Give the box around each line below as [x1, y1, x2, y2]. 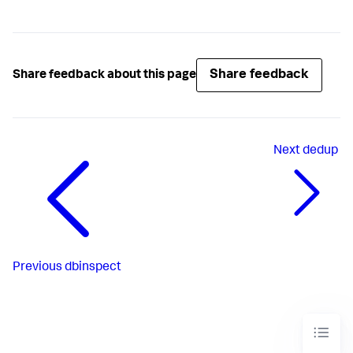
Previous [13, 262, 62, 274]
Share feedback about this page [13, 69, 196, 82]
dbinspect [65, 262, 121, 274]
